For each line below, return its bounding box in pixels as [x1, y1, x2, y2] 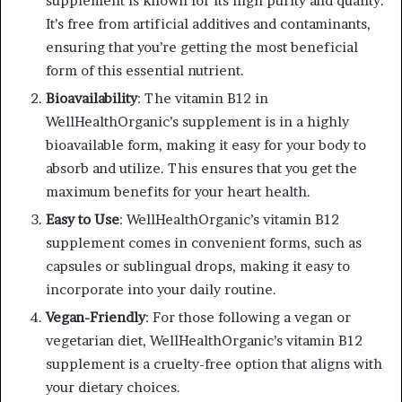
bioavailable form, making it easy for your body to [46, 135, 366, 153]
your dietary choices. [46, 378, 180, 396]
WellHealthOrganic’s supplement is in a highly [46, 112, 349, 130]
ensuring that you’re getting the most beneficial [46, 38, 358, 56]
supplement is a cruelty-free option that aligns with [46, 354, 382, 372]
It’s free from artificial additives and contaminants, [46, 14, 371, 32]
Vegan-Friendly [46, 308, 145, 326]
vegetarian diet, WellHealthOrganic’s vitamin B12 [46, 331, 363, 349]
